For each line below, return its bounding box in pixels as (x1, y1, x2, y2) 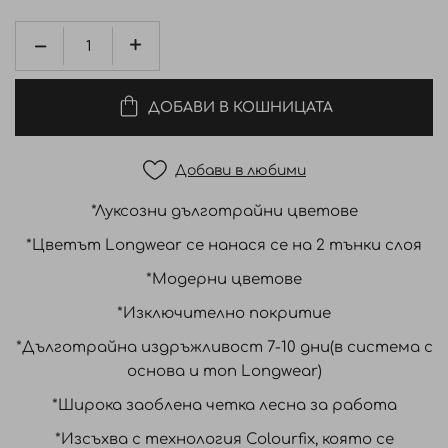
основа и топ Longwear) (126, 363, 322, 380)
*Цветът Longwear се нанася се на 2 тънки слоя (26, 237, 422, 254)
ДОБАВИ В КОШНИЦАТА (148, 99, 333, 115)
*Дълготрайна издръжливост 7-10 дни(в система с (15, 339, 433, 356)
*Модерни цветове (146, 271, 302, 288)
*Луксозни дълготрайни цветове (90, 203, 358, 220)
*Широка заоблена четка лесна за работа (51, 397, 397, 414)
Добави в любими (175, 162, 306, 178)
